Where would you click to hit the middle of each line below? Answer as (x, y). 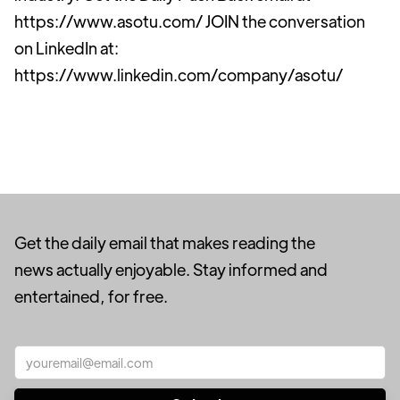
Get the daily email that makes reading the (165, 242)
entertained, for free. (91, 296)
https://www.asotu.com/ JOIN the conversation (190, 21)
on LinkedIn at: (67, 48)
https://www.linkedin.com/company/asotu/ (179, 75)
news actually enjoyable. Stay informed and (171, 269)
